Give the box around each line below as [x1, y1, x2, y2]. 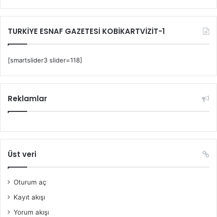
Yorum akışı [14, 208, 49, 216]
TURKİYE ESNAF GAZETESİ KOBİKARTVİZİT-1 [8, 26, 165, 36]
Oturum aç [14, 178, 46, 186]
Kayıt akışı [14, 193, 45, 201]
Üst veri [8, 149, 36, 159]
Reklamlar [8, 93, 47, 104]
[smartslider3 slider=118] [8, 56, 82, 64]
